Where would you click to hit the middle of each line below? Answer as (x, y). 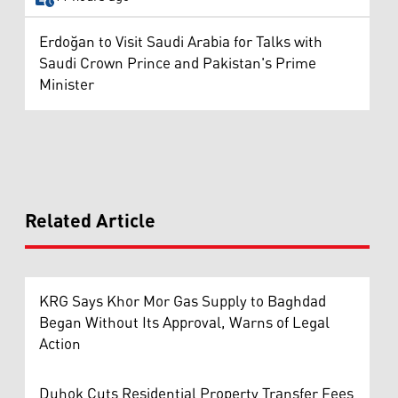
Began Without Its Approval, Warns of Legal (184, 323)
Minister (67, 85)
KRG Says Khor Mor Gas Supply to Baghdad (183, 302)
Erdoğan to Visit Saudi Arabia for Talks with (181, 42)
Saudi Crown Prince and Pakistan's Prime (178, 64)
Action (60, 344)
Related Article (90, 222)
